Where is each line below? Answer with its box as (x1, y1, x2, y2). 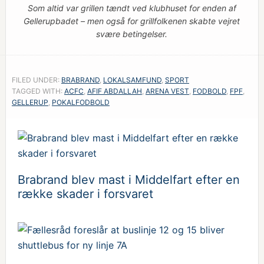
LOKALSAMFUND (103, 75, 161, 84)
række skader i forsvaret (17, 187, 153, 201)
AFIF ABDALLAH (87, 87, 142, 95)
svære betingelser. (96, 29, 168, 39)
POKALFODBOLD (51, 98, 110, 107)
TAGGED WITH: (11, 87, 64, 95)
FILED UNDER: (11, 75, 61, 84)
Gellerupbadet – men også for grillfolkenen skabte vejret (24, 16, 240, 26)
